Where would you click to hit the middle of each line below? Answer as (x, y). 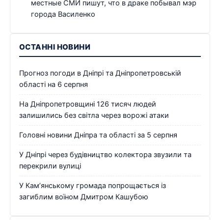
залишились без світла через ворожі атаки (94, 116)
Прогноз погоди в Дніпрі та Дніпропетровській (100, 73)
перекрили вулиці (50, 166)
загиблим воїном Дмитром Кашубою (84, 197)
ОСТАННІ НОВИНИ (55, 47)
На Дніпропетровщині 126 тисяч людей (88, 104)
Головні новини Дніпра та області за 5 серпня (98, 135)
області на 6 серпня (54, 85)
